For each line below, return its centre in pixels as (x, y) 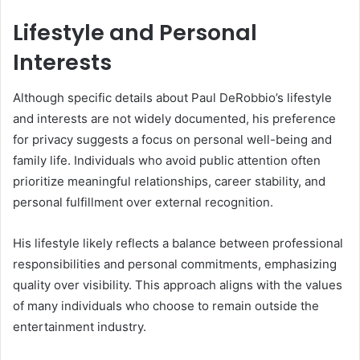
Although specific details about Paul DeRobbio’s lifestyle (172, 98)
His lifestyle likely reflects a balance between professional (178, 243)
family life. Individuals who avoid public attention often (167, 161)
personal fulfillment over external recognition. (143, 202)
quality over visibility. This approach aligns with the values (178, 285)
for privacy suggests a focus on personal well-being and (172, 140)
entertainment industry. (80, 327)
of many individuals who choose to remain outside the (166, 306)
